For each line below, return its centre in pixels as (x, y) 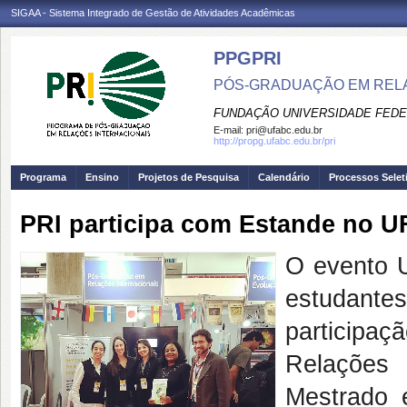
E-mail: (230, 130)
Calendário (284, 177)
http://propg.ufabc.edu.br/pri (274, 141)
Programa (43, 177)
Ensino (102, 177)
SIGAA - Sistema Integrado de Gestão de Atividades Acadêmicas (153, 13)
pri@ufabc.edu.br (284, 130)
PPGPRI (248, 58)
